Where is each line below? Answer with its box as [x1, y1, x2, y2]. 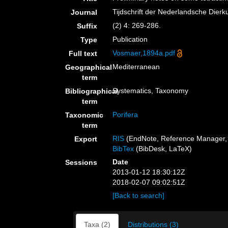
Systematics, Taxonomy [112, 87, 189, 95]
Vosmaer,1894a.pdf [112, 49, 176, 57]
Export [74, 135, 98, 143]
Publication [112, 35, 148, 43]
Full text [69, 49, 98, 58]
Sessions [65, 158, 98, 166]
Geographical [65, 63, 112, 71]
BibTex [112, 145, 134, 153]
